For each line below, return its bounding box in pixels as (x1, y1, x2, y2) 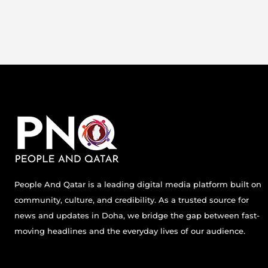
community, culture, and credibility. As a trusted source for (14, 195, 249, 205)
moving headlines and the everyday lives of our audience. (14, 226, 245, 236)
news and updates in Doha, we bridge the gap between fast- (14, 211, 260, 221)
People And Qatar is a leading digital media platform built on (14, 179, 261, 190)
